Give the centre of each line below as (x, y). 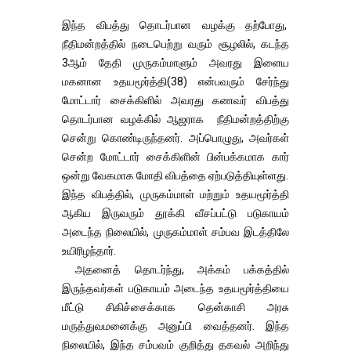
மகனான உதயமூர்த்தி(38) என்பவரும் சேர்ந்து (175, 81)
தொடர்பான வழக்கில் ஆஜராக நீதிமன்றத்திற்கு (175, 119)
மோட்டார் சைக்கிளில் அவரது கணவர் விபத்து (175, 100)
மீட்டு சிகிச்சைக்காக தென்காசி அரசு (175, 307)
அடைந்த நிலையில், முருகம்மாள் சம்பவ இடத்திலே (175, 232)
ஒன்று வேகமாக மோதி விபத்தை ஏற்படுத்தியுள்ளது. (175, 175)
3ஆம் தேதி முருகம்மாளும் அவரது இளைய (175, 62)
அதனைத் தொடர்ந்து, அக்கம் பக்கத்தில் (175, 269)
